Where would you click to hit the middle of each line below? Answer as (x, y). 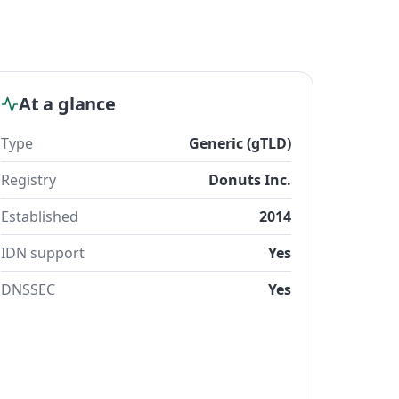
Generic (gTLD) (240, 143)
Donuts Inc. (250, 180)
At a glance (67, 104)
